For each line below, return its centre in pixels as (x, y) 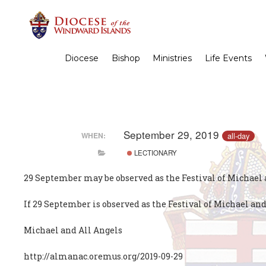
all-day (238, 135)
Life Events (228, 58)
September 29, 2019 (172, 134)
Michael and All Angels (73, 230)
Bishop (126, 58)
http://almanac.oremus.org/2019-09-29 (104, 256)
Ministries (172, 58)
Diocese (82, 58)
